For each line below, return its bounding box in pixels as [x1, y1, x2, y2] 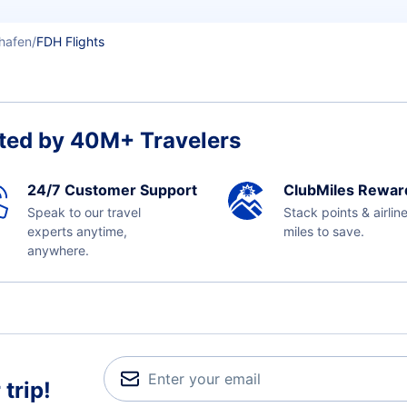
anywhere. [26, 243, 89, 258]
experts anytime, [26, 223, 127, 239]
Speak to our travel [26, 204, 141, 220]
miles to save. [283, 223, 364, 239]
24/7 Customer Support [26, 181, 197, 199]
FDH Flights [36, 34, 104, 49]
